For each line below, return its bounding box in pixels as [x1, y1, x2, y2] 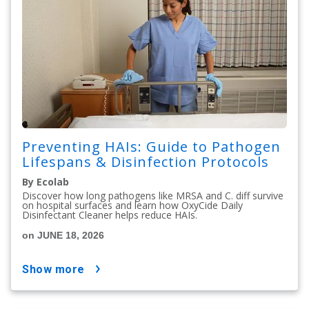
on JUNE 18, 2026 [22, 229, 104, 241]
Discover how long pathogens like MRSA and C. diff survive [22, 188, 283, 202]
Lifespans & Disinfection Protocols [22, 152, 269, 171]
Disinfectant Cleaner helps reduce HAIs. [22, 208, 197, 221]
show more [29, 262, 85, 276]
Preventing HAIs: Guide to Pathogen [22, 137, 281, 156]
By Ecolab [22, 175, 69, 188]
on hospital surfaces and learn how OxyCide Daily [22, 198, 243, 212]
